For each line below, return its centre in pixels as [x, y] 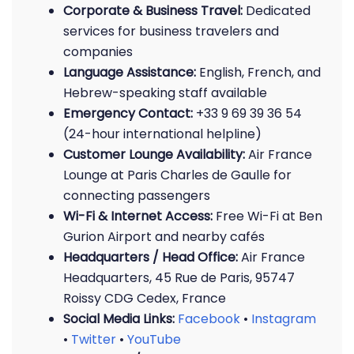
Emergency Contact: [128, 113]
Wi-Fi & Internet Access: [138, 216]
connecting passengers [137, 196]
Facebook [209, 319]
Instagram [284, 319]
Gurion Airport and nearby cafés [164, 237]
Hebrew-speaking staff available [165, 93]
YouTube [154, 339]
